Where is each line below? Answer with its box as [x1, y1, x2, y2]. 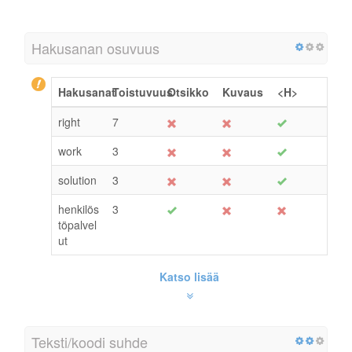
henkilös [58, 200, 99, 217]
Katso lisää [159, 268, 219, 284]
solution [58, 171, 97, 188]
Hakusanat [58, 83, 115, 100]
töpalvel [58, 216, 97, 233]
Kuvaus [222, 83, 263, 100]
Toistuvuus [112, 83, 173, 100]
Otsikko [167, 83, 209, 100]
